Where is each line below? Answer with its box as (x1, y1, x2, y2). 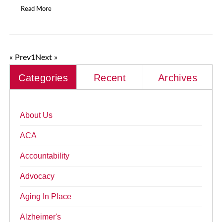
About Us (20, 111, 53, 120)
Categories (18, 72, 68, 84)
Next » (35, 54, 58, 62)
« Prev (9, 54, 31, 62)
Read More (21, 6, 52, 13)
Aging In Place (20, 192, 72, 201)
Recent (93, 72, 126, 84)
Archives (158, 72, 197, 84)
